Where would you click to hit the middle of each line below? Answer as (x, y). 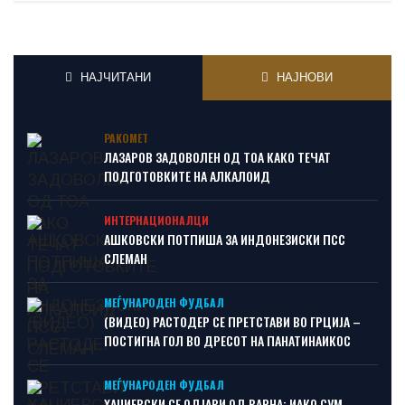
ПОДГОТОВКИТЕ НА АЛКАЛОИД (187, 176)
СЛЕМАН (126, 258)
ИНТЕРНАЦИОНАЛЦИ (156, 220)
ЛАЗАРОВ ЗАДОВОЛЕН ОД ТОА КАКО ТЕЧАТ (217, 157)
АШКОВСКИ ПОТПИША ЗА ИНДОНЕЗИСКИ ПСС (225, 239)
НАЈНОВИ (303, 77)
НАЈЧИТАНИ (114, 77)
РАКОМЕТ (126, 138)
